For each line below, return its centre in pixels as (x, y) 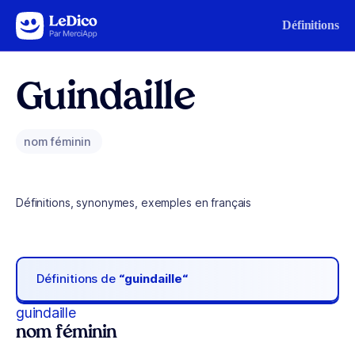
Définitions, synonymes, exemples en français (134, 202)
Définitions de (78, 279)
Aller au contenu (60, 22)
